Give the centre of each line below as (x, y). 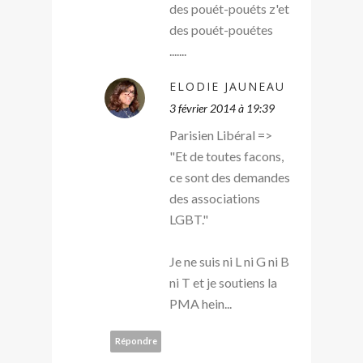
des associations (215, 198)
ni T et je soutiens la (223, 282)
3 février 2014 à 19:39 (222, 108)
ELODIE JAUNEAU (227, 86)
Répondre (136, 341)
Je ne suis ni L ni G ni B (229, 261)
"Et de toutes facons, (226, 156)
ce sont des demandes (230, 177)
